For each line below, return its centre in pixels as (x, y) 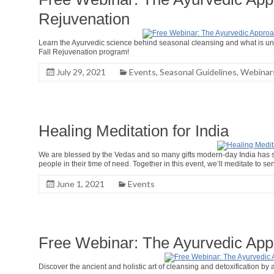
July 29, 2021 (81, 72)
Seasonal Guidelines (198, 72)
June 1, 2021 (80, 184)
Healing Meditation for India (134, 131)
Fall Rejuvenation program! (84, 52)
